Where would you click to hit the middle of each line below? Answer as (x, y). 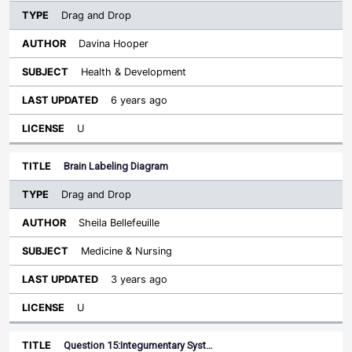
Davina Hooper (114, 44)
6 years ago (139, 100)
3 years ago (139, 279)
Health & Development (134, 72)
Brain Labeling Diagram (116, 166)
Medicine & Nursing (126, 251)
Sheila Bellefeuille (119, 223)
